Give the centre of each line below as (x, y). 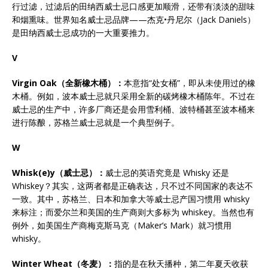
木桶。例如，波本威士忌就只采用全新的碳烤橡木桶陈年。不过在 (133, 96)
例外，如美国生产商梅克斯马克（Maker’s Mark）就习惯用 (122, 225)
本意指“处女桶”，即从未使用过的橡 (190, 83)
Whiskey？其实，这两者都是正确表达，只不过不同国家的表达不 (133, 186)
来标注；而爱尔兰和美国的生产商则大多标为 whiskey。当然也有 (133, 212)
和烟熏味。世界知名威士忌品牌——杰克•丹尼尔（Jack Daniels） (134, 19)
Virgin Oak (34, 83)
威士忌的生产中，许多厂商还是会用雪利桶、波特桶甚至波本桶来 (133, 109)
